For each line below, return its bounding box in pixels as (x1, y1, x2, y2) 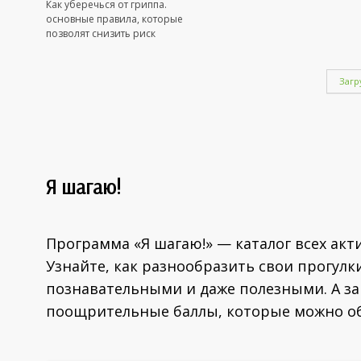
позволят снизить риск (46, 26, 156, 40)
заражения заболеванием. (46, 40, 176, 55)
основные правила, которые (46, 11, 183, 26)
